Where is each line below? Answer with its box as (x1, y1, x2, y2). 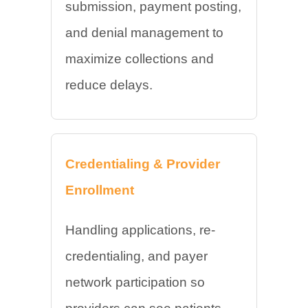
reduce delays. (65, 78, 153, 92)
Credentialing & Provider (65, 157, 220, 171)
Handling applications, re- (65, 223, 215, 237)
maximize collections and (65, 52, 214, 66)
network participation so (65, 275, 205, 289)
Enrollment (65, 183, 134, 197)
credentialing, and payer (65, 249, 208, 263)
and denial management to (65, 25, 223, 40)
